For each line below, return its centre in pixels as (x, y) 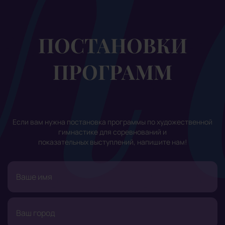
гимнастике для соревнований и (113, 132)
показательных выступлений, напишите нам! (113, 142)
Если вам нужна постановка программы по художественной (113, 122)
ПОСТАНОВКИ (113, 45)
